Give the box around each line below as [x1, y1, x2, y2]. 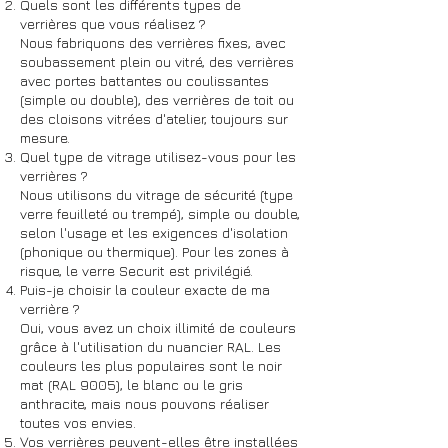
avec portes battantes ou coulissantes [20, 72, 269, 89]
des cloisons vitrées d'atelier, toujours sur [20, 110, 288, 127]
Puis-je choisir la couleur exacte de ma [20, 281, 270, 298]
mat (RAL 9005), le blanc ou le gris [20, 376, 243, 393]
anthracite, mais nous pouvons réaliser [20, 395, 269, 412]
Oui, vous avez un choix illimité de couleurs [20, 319, 296, 336]
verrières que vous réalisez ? [20, 15, 206, 32]
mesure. [20, 129, 70, 146]
